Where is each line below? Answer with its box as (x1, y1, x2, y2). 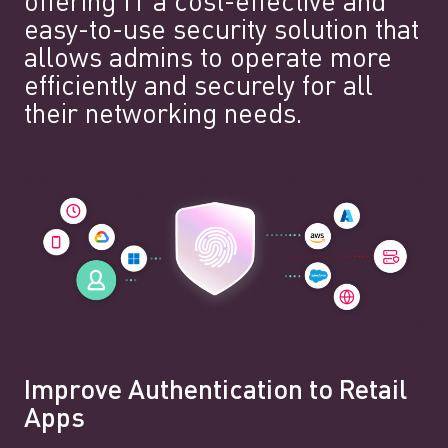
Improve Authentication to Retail (24, 378, 407, 405)
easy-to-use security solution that (24, 18, 419, 45)
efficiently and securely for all (24, 74, 373, 101)
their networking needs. (24, 102, 302, 129)
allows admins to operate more (24, 46, 392, 73)
